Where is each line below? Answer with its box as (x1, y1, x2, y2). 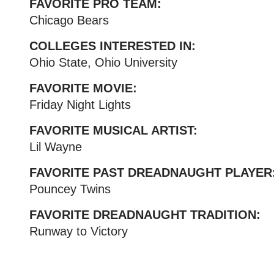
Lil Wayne (29, 140, 82, 154)
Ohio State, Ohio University (29, 56, 177, 69)
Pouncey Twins (29, 182, 111, 196)
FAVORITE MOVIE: (29, 81, 137, 95)
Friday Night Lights (29, 98, 131, 111)
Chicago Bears (29, 13, 109, 27)
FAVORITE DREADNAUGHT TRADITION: (29, 208, 261, 221)
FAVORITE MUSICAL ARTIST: (29, 124, 198, 137)
